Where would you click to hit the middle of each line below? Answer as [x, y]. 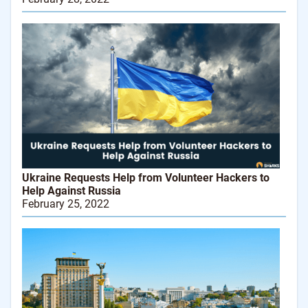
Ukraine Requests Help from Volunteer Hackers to [146, 178]
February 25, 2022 [66, 204]
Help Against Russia [71, 191]
